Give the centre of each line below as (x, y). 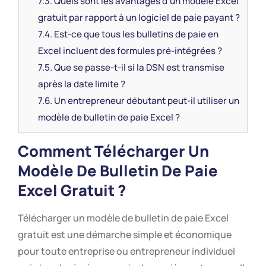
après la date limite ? (81, 84)
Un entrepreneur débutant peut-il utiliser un (145, 101)
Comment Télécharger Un (113, 151)
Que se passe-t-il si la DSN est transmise (138, 68)
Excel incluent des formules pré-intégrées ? (130, 51)
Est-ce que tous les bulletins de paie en (135, 34)
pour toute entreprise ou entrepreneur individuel (126, 251)
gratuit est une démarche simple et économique (125, 235)
